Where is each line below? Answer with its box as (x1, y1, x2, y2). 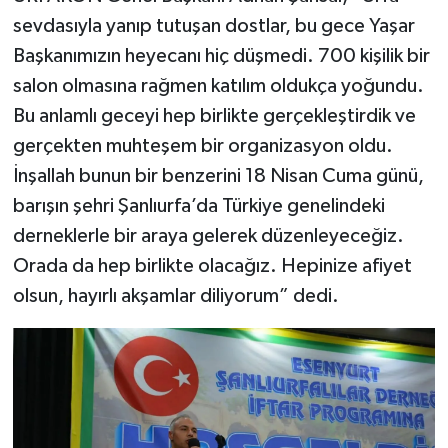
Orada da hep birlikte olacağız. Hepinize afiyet (12, 256, 412, 277)
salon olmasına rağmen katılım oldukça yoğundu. (12, 76, 424, 97)
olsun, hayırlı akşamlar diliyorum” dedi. (12, 286, 339, 307)
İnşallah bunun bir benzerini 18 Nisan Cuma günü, (12, 166, 424, 187)
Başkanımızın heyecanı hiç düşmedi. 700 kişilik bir (12, 46, 430, 67)
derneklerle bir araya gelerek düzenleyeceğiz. (12, 226, 404, 247)
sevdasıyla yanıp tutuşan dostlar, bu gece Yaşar (12, 16, 415, 37)
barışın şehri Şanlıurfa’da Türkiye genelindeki (12, 196, 385, 217)
